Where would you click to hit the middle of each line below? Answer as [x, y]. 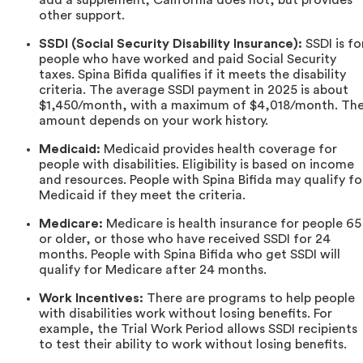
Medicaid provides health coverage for [219, 149]
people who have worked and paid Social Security [188, 59]
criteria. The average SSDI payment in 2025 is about [194, 90]
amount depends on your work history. [154, 120]
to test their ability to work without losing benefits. [193, 344]
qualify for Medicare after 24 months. [153, 269]
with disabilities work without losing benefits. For [186, 313]
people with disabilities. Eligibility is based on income [196, 164]
